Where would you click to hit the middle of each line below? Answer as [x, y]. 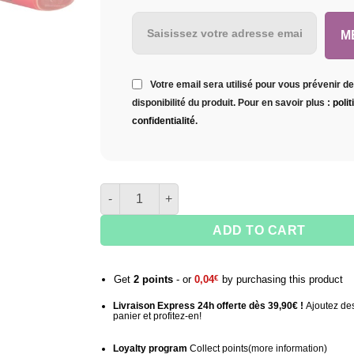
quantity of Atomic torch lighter [184, 191]
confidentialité [164, 121]
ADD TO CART [259, 230]
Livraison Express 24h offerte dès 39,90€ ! [209, 305]
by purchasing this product [282, 279]
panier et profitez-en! [157, 316]
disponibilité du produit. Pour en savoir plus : [232, 102]
